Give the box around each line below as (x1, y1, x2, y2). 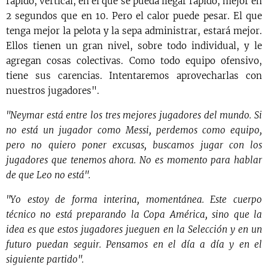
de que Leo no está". (6, 169, 90, 181)
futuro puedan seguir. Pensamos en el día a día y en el (6, 239, 262, 251)
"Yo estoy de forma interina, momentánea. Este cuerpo (6, 194, 262, 206)
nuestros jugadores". (6, 85, 99, 97)
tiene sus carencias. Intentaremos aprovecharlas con (6, 70, 262, 82)
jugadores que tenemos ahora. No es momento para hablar (6, 154, 262, 166)
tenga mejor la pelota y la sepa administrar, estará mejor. (6, 25, 262, 37)
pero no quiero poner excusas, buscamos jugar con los (6, 139, 262, 151)
